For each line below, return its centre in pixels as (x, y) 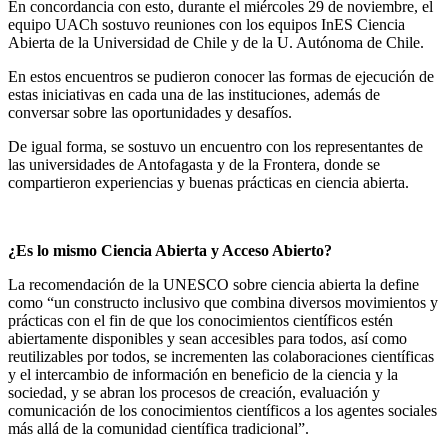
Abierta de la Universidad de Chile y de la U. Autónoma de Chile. (216, 42)
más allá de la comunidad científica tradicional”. (158, 428)
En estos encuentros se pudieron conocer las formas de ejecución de (221, 76)
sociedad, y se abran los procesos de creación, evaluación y (194, 392)
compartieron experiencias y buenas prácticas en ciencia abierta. (208, 182)
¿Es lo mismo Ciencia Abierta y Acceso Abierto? (170, 250)
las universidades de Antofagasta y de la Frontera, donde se (194, 164)
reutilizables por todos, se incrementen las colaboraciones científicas (221, 356)
